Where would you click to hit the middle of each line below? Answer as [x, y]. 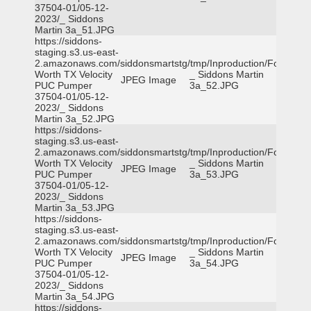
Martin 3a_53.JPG [75, 208]
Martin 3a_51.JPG [75, 30]
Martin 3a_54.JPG [75, 296]
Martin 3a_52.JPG [75, 119]
